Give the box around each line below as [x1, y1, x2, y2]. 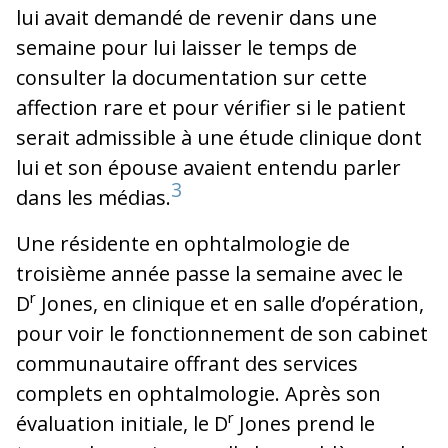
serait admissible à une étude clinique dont [16, 123, 422, 151]
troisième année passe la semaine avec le [16, 259, 403, 287]
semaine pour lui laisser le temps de [16, 33, 357, 61]
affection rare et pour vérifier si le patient [16, 93, 406, 121]
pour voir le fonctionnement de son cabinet [16, 319, 428, 347]
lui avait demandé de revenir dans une [16, 3, 377, 31]
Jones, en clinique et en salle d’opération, [36, 289, 424, 317]
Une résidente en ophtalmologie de [16, 229, 350, 257]
